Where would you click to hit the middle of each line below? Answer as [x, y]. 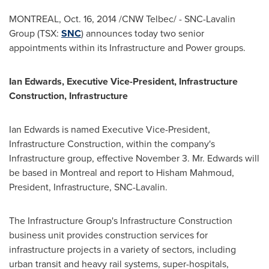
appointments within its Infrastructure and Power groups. [127, 48]
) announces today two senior [143, 33]
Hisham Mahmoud [194, 173]
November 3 [162, 158]
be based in [35, 173]
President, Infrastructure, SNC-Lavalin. [88, 187]
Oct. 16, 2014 [90, 19]
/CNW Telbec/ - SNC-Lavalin [176, 19]
